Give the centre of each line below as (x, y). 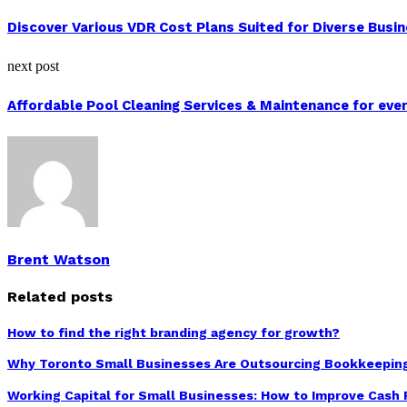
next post (33, 66)
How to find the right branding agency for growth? (174, 332)
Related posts (60, 297)
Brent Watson (59, 260)
